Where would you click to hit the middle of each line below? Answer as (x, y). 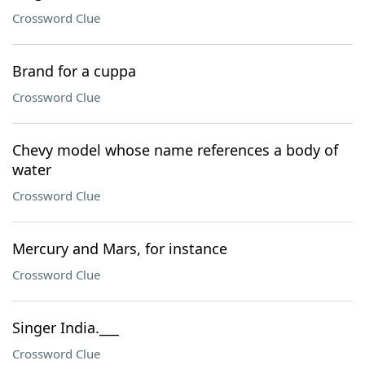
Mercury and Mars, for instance (120, 248)
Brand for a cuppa (74, 71)
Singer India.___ (66, 328)
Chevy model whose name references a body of (175, 150)
